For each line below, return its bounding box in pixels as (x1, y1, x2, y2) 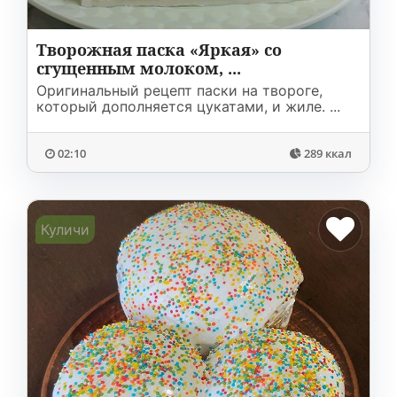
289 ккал (304, 145, 352, 161)
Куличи (41, 221, 90, 238)
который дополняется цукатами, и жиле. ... (36, 97, 340, 115)
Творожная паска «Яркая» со (36, 39, 282, 60)
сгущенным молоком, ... (36, 58, 241, 79)
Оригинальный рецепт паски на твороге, (36, 82, 323, 99)
